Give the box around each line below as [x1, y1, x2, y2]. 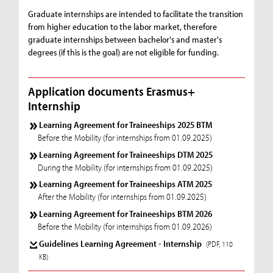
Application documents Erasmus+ [28, 83, 196, 99]
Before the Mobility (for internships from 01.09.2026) [38, 221, 213, 233]
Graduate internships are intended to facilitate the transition [28, 8, 244, 20]
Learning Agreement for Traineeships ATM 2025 [39, 178, 213, 190]
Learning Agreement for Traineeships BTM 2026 [39, 208, 213, 220]
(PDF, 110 [206, 238, 233, 249]
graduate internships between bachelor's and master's [28, 34, 222, 46]
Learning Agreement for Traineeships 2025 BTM [39, 118, 213, 130]
